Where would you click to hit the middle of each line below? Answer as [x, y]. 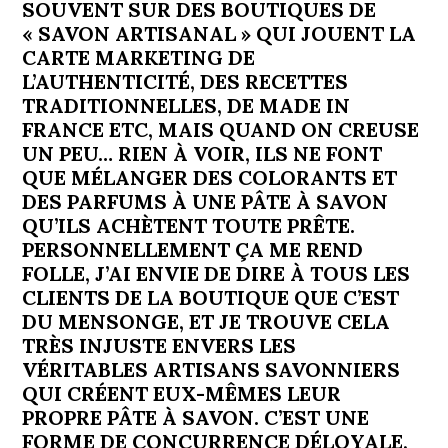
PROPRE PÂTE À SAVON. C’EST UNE [196, 418]
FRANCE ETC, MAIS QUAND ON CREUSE [221, 130]
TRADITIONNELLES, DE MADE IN [186, 106]
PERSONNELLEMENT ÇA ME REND [193, 250]
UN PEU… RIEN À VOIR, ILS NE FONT [202, 154]
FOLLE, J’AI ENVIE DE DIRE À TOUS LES [216, 274]
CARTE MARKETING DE [139, 58]
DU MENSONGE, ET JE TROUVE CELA [206, 322]
